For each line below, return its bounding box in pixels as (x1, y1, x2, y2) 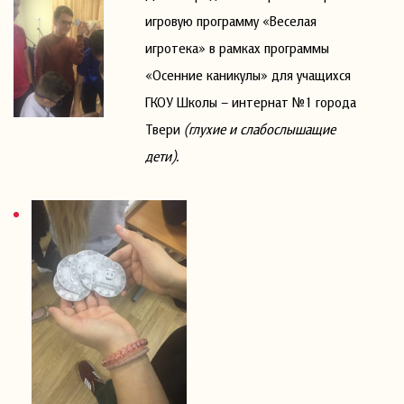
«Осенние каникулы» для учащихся (144, 66, 351, 84)
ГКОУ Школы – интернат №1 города (144, 93, 356, 111)
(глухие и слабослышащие (183, 120, 335, 138)
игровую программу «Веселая (144, 12, 317, 30)
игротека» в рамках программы (144, 39, 329, 57)
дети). (144, 147, 179, 165)
